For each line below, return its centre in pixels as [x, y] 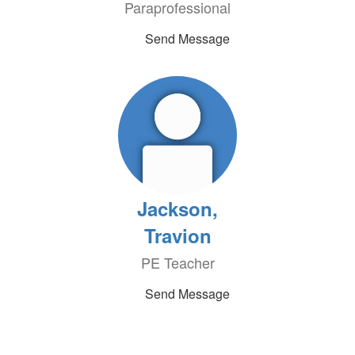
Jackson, [177, 208]
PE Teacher [177, 262]
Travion [177, 235]
